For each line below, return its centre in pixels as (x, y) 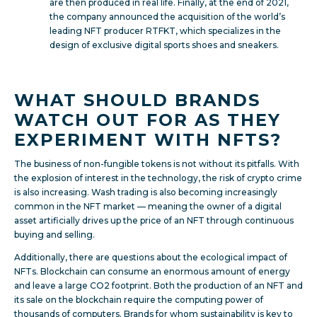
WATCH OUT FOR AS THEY (148, 120)
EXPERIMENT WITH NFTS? (148, 139)
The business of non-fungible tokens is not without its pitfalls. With (157, 163)
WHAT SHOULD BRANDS (137, 100)
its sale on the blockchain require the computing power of (139, 299)
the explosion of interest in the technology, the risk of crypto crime (158, 178)
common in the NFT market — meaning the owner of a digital (148, 206)
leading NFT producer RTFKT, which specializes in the (165, 30)
